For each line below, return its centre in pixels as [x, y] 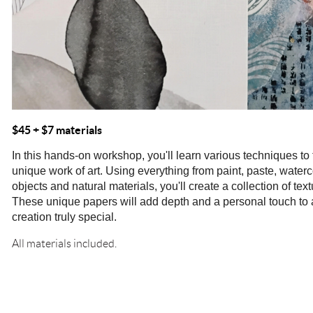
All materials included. [64, 244]
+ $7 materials [67, 130]
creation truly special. [67, 217]
